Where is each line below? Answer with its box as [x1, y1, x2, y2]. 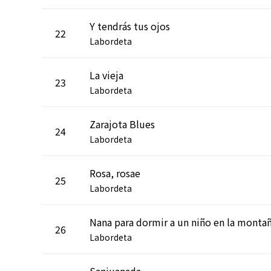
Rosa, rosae [90, 165, 140, 180]
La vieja [90, 67, 123, 82]
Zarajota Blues [90, 116, 155, 131]
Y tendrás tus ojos [90, 18, 170, 33]
